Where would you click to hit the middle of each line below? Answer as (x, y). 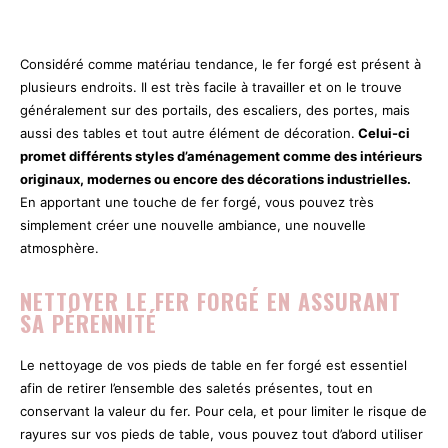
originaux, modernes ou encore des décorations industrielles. (215, 178)
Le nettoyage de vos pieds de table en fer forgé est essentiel (213, 364)
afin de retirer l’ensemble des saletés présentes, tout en (196, 387)
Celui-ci (382, 132)
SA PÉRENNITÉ (88, 322)
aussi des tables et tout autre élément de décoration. (187, 132)
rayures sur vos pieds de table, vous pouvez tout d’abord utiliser (221, 433)
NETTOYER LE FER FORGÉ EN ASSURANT (210, 300)
